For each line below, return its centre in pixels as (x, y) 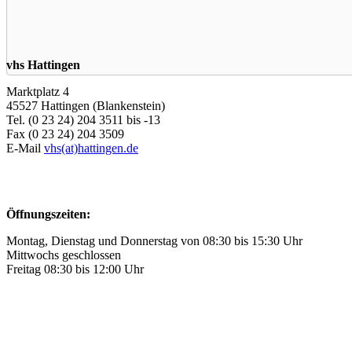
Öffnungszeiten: (48, 214)
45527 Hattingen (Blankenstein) (86, 106)
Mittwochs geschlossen (64, 255)
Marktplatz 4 (38, 92)
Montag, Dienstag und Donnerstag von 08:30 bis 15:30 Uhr (154, 241)
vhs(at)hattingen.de (91, 148)
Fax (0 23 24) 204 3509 (65, 134)
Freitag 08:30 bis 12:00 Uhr (75, 269)
